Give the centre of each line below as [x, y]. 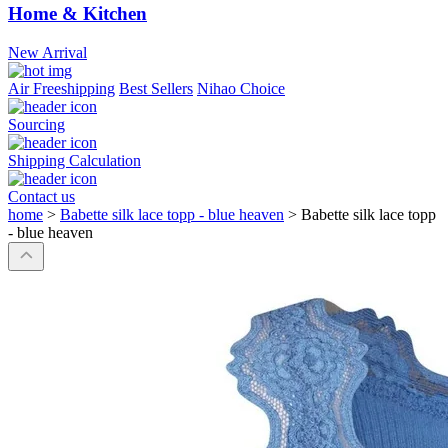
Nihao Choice [241, 89]
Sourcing [36, 125]
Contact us [41, 197]
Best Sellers [156, 89]
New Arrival [47, 53]
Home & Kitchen [77, 14]
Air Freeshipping [61, 89]
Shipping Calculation [74, 161]
